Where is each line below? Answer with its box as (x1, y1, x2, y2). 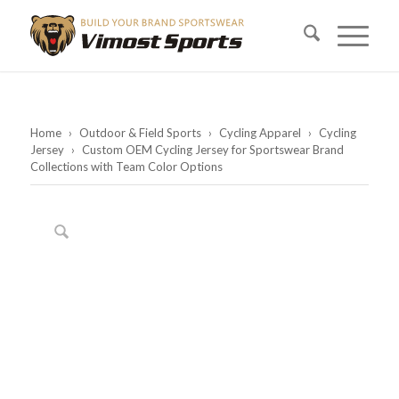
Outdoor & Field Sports (78, 126, 201, 140)
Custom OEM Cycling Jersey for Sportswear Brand (78, 142, 344, 157)
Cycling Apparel (218, 126, 301, 140)
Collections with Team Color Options (29, 159, 223, 174)
